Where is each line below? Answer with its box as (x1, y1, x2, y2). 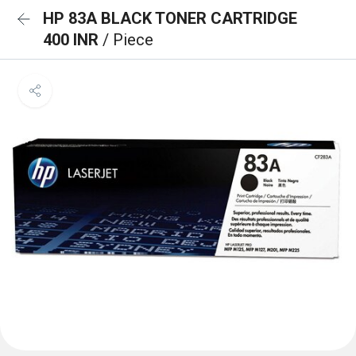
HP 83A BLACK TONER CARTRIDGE (43, 9, 297, 28)
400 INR (43, 30, 103, 49)
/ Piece (103, 30, 153, 49)
